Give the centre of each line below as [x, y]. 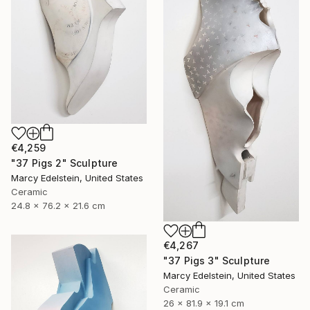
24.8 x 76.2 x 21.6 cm [58, 206]
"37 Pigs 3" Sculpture [217, 261]
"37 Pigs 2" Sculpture [65, 163]
